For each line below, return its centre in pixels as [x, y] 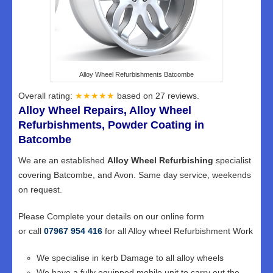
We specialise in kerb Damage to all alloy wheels [130, 257]
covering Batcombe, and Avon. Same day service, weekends [135, 175]
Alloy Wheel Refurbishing [160, 160]
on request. [40, 189]
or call [31, 231]
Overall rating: [47, 95]
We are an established [63, 160]
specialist [232, 160]
